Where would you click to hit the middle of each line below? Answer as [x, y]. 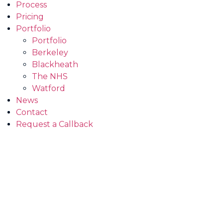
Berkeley [50, 53]
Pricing [30, 17]
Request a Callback [55, 124]
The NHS [50, 77]
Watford [49, 89]
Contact [32, 112]
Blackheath [55, 65]
